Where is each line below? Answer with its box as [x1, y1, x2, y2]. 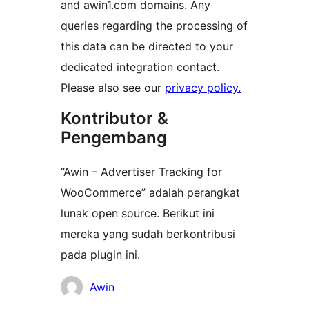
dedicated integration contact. [61, 59, 219, 74]
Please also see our [61, 80, 165, 94]
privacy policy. [165, 80, 241, 94]
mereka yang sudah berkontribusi [61, 226, 235, 241]
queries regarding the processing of [61, 18, 248, 32]
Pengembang [61, 127, 167, 148]
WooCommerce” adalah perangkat [61, 185, 240, 199]
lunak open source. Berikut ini [61, 206, 215, 220]
